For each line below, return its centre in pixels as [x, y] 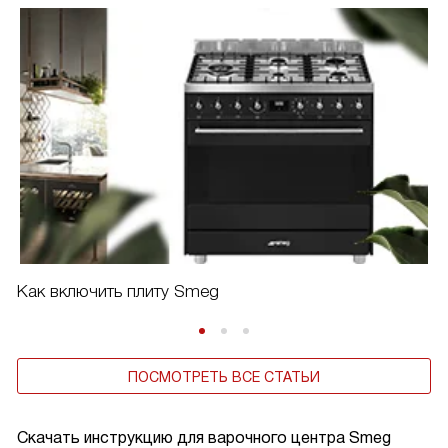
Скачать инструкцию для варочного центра [183, 437]
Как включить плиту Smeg [118, 291]
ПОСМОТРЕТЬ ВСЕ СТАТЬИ [224, 376]
